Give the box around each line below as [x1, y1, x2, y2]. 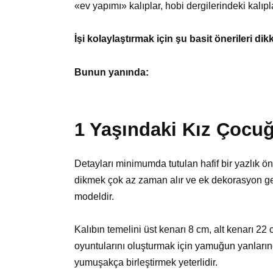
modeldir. [74, 191, 114, 202]
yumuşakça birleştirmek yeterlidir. [74, 257, 218, 268]
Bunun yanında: [74, 66, 149, 77]
